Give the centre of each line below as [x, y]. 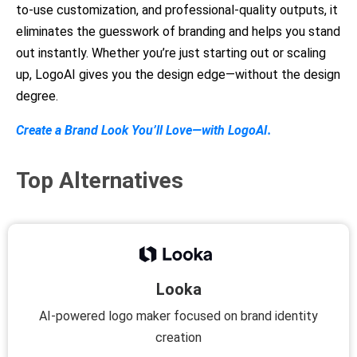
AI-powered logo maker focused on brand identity [178, 316]
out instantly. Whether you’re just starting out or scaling [171, 53]
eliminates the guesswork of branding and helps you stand [178, 31]
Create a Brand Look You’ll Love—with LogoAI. [144, 130]
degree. [37, 96]
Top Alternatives [100, 180]
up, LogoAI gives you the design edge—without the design [178, 74]
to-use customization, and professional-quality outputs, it [177, 10]
